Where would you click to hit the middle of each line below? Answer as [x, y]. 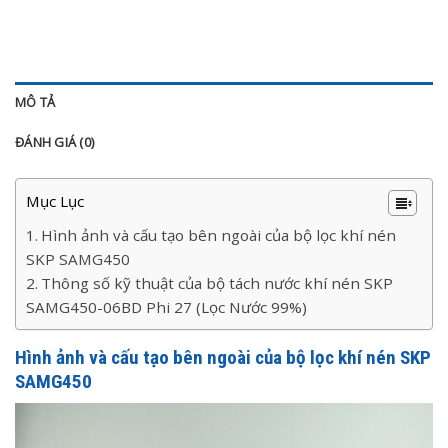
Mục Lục [55, 200]
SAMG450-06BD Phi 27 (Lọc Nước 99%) [166, 306]
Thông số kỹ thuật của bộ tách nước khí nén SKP [217, 282]
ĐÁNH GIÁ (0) [55, 141]
